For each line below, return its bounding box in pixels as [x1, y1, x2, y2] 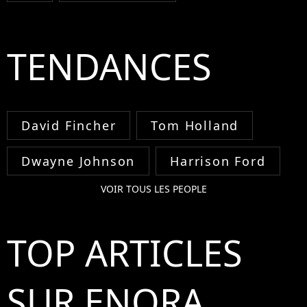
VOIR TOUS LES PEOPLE [100, 182, 207, 195]
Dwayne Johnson [21, 152, 136, 169]
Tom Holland [151, 116, 239, 134]
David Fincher [21, 116, 116, 134]
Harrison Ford [170, 152, 266, 169]
